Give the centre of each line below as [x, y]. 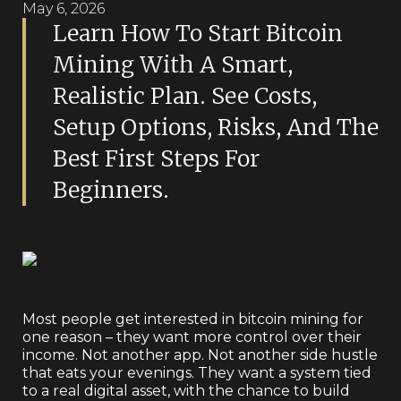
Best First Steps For [156, 158]
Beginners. [111, 190]
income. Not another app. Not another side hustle [200, 354]
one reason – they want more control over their [192, 337]
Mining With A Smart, [173, 64]
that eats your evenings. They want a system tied [197, 372]
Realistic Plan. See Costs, [185, 96]
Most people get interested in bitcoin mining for [193, 319]
